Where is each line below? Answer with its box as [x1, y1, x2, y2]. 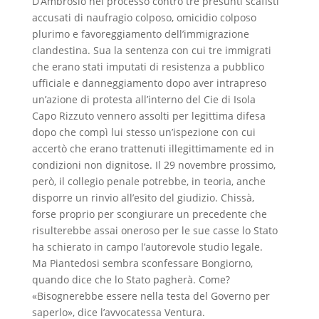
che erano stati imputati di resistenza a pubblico [31, 60, 264, 74]
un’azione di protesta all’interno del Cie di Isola [31, 93, 256, 107]
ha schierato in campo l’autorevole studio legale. [31, 240, 263, 254]
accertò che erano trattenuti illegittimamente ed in [31, 142, 274, 156]
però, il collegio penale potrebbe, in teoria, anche [31, 174, 266, 189]
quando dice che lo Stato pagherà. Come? [31, 273, 230, 287]
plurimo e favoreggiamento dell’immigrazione [31, 27, 249, 41]
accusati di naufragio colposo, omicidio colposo [31, 11, 256, 25]
